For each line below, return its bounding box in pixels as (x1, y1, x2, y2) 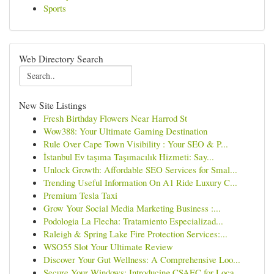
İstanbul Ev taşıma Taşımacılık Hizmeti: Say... (43, 150, 214, 163)
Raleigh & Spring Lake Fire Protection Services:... (43, 228, 228, 240)
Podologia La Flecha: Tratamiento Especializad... (43, 215, 223, 227)
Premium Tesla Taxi (43, 189, 117, 201)
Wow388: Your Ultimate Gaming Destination (43, 125, 207, 137)
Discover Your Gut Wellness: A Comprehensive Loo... (43, 253, 240, 265)
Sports (43, 2, 66, 14)
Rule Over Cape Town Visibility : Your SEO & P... (43, 138, 228, 150)
